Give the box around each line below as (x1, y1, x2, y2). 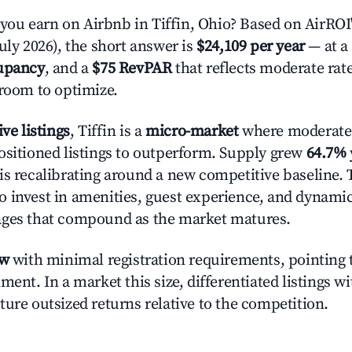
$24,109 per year (196, 37, 305, 57)
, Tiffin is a (69, 122, 146, 141)
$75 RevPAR (92, 59, 172, 79)
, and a (44, 59, 93, 79)
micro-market (145, 122, 239, 141)
